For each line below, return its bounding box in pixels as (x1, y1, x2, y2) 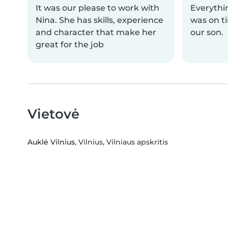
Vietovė (27, 106, 79, 122)
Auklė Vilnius (27, 137, 75, 147)
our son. (190, 27, 223, 37)
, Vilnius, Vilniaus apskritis (75, 137, 168, 147)
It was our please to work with (36, 3, 159, 13)
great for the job (36, 40, 104, 49)
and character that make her (36, 27, 156, 37)
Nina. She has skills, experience (36, 15, 163, 25)
